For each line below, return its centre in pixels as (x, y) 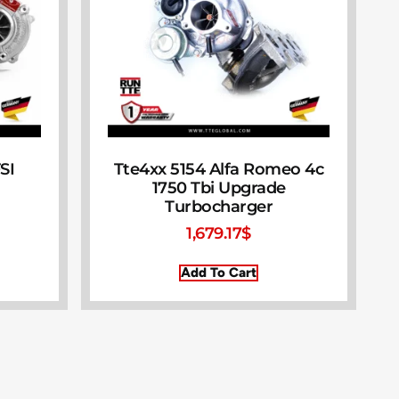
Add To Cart (219, 273)
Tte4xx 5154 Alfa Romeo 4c (219, 170)
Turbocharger (219, 207)
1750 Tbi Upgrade (219, 188)
